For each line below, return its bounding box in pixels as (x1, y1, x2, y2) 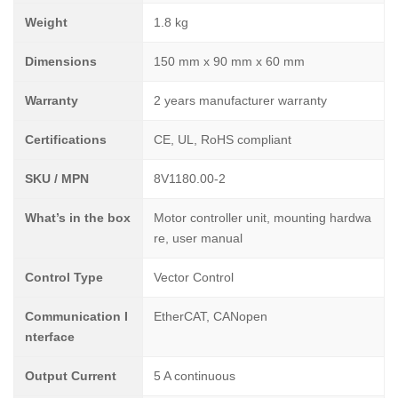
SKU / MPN (25, 171, 89, 186)
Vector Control (154, 270, 234, 284)
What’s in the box (25, 211, 131, 225)
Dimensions (25, 54, 97, 68)
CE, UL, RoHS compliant (154, 132, 291, 147)
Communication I (25, 309, 128, 323)
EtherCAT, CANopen (154, 309, 267, 323)
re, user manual (154, 231, 243, 245)
